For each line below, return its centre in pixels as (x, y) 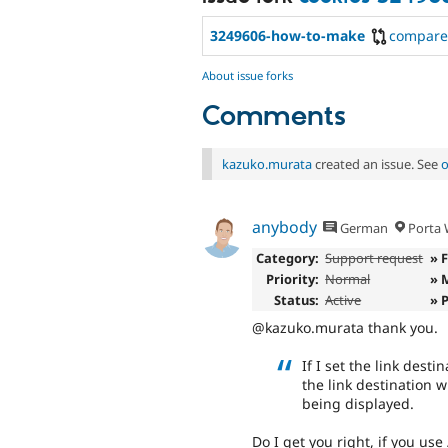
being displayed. (358, 403)
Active (343, 300)
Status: (296, 300)
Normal (348, 279)
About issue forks (247, 75)
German (363, 228)
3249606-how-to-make (287, 35)
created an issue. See (376, 163)
